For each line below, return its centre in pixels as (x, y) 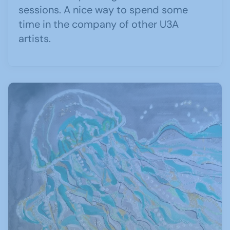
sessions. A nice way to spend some (103, 10)
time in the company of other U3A (99, 24)
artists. (35, 39)
